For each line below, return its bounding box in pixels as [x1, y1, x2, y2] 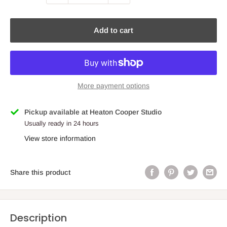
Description [10, 211, 67, 225]
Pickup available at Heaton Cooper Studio [24, 107, 162, 116]
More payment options [78, 81, 149, 90]
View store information [24, 134, 96, 142]
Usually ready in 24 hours [24, 119, 99, 127]
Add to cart [94, 25, 133, 34]
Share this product [10, 168, 70, 177]
